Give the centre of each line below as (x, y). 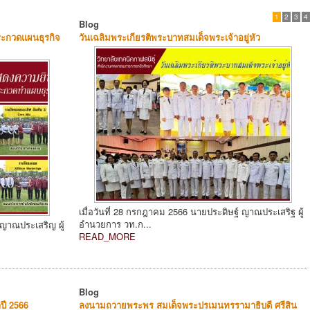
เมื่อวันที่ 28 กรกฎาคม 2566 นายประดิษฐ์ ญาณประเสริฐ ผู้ (191, 211)
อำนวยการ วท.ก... (115, 224)
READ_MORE (107, 236)
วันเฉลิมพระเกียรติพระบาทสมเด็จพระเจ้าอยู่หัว (170, 37)
